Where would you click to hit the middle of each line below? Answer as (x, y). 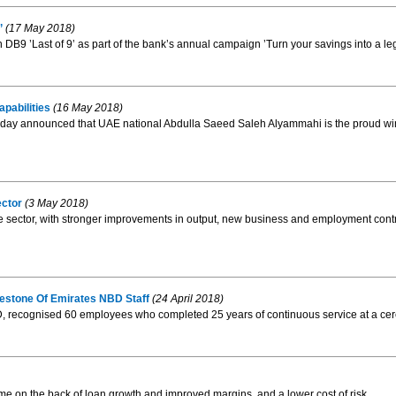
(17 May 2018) (38, 29)
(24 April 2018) (186, 299)
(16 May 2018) (86, 108)
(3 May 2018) (55, 204)
